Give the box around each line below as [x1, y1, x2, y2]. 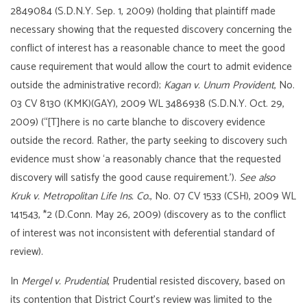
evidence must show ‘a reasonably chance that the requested [10, 150, 282, 168]
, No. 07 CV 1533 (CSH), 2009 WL [150, 187, 297, 205]
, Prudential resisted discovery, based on [108, 272, 286, 290]
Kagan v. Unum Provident [164, 76, 275, 94]
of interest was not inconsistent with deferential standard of [10, 224, 275, 242]
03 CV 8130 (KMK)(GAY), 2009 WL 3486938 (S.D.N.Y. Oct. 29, [10, 95, 285, 112]
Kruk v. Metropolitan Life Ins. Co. [10, 187, 151, 205]
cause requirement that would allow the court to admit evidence [10, 58, 293, 75]
